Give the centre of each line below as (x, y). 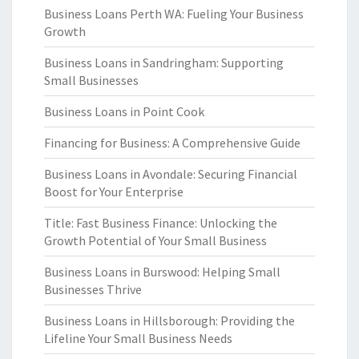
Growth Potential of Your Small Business (155, 240)
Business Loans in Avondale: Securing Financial (171, 174)
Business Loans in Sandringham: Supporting (164, 63)
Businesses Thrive (93, 289)
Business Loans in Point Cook (124, 111)
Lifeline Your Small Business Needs (138, 338)
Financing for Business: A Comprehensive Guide (172, 143)
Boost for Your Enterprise (114, 192)
